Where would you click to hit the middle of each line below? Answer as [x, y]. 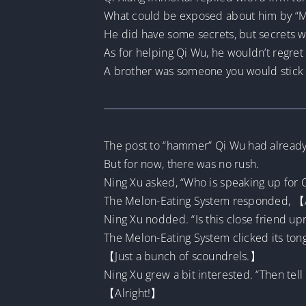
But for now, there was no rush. [181, 164]
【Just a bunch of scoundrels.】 [182, 256]
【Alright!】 [133, 293]
